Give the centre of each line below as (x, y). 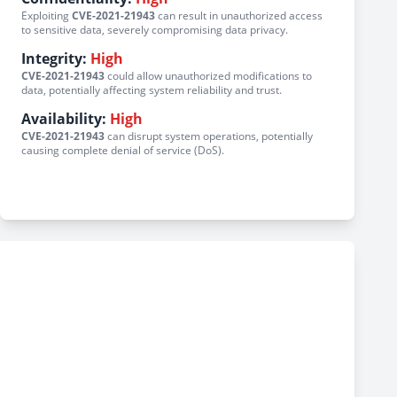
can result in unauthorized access (239, 16)
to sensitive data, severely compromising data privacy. (155, 30)
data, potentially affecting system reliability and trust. (152, 90)
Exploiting (47, 16)
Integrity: (54, 58)
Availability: (64, 119)
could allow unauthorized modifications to (208, 76)
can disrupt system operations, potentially (209, 136)
